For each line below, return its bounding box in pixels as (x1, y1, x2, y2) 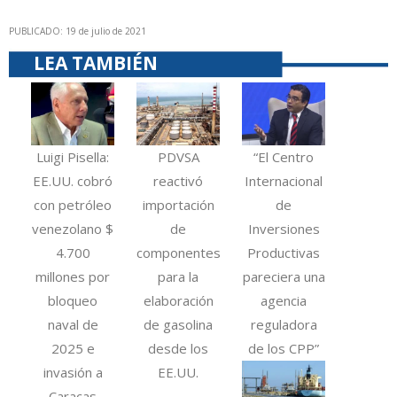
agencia (261, 291, 307, 309)
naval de (47, 315, 98, 333)
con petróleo (34, 195, 113, 214)
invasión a (43, 362, 103, 381)
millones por (35, 267, 111, 285)
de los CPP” (248, 339, 320, 357)
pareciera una (242, 267, 325, 285)
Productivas (247, 243, 321, 261)
